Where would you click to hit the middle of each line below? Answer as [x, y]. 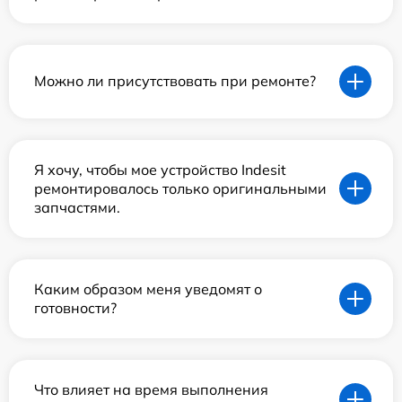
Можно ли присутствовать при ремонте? [175, 81]
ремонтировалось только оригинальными [180, 188]
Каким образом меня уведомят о [148, 288]
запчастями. [77, 207]
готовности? [75, 307]
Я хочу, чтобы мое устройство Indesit [160, 169]
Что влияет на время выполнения [151, 389]
